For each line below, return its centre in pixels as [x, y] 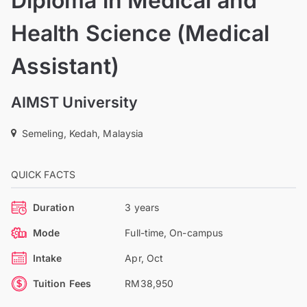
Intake [48, 258]
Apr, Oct [144, 258]
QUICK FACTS [43, 174]
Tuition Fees [62, 283]
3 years [142, 207]
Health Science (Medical [140, 33]
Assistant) [65, 66]
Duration [54, 207]
